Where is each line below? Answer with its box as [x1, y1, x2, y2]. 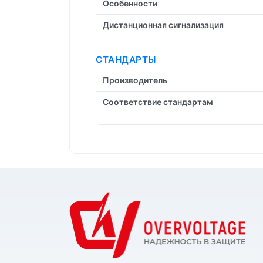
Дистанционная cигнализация [103, 19, 224, 30]
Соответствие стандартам [103, 96, 213, 107]
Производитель [103, 75, 167, 85]
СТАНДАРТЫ [96, 53, 157, 65]
